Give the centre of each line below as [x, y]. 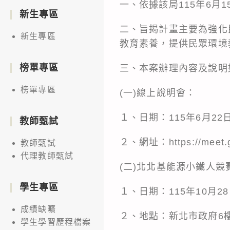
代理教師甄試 [47, 156]
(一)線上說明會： [158, 93]
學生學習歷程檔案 [56, 222]
